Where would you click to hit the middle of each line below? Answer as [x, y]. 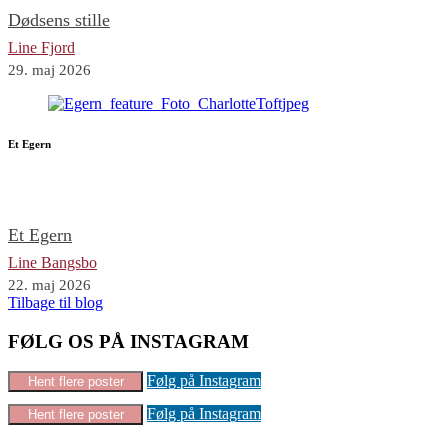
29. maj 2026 [49, 70]
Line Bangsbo [52, 262]
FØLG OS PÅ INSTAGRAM [128, 341]
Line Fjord [41, 47]
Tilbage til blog [55, 302]
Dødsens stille [59, 20]
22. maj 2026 [49, 284]
